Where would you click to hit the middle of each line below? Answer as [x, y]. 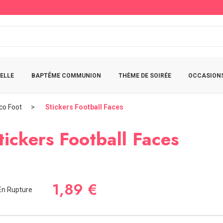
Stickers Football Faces [84, 107]
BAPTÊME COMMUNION [66, 75]
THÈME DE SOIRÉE [145, 75]
